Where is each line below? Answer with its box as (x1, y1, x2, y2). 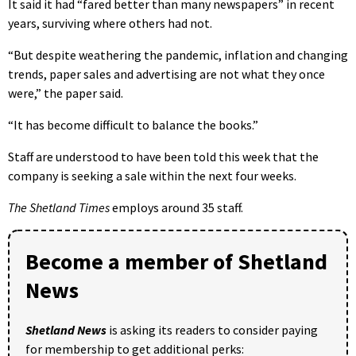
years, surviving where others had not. (8, 15, 212, 32)
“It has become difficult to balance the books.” (8, 117, 258, 133)
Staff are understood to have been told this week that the (8, 149, 319, 165)
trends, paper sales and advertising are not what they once (8, 66, 325, 83)
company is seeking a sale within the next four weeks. (8, 168, 296, 184)
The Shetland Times (8, 199, 110, 216)
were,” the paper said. (8, 85, 123, 102)
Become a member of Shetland (25, 247, 327, 277)
